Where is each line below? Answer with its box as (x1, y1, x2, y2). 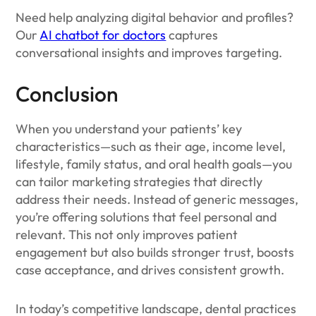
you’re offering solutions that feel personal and (16, 209, 277, 225)
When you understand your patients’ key (16, 121, 243, 137)
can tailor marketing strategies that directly (16, 174, 263, 190)
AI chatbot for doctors (39, 27, 166, 43)
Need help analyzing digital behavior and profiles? (16, 9, 294, 25)
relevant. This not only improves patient (16, 226, 238, 243)
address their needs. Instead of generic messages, (16, 191, 299, 207)
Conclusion (16, 80, 119, 107)
